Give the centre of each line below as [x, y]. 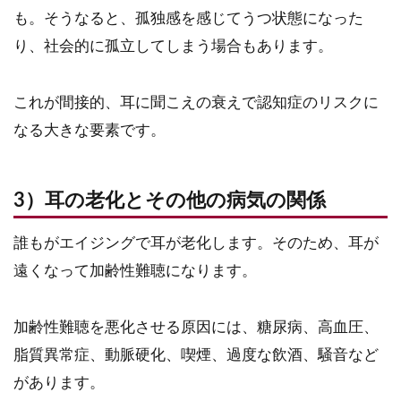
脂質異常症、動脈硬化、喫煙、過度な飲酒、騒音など [196, 354]
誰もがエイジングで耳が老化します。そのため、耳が [196, 243]
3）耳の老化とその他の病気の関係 [170, 200]
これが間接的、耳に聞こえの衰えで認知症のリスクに [196, 102]
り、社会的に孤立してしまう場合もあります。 [173, 46]
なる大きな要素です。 [90, 130]
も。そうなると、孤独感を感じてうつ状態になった [188, 18]
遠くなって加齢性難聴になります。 [135, 270]
